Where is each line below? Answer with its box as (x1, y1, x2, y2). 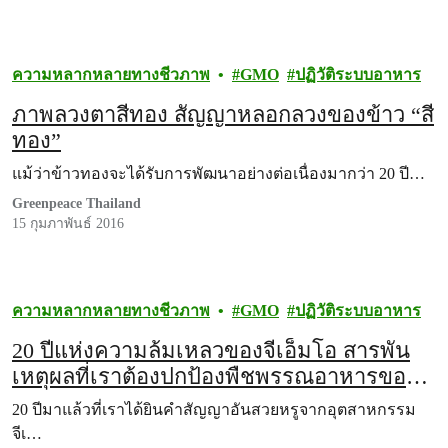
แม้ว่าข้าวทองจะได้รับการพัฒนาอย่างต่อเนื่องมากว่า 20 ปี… (12, 165, 425, 182)
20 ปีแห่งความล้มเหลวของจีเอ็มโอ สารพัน (12, 338, 410, 363)
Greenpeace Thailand (12, 196, 141, 211)
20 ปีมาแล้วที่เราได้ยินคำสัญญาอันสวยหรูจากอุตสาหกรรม (12, 401, 416, 418)
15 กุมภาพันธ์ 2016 (12, 216, 124, 231)
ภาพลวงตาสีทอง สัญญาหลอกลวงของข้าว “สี (12, 102, 434, 127)
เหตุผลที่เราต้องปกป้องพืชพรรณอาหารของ (12, 364, 417, 389)
